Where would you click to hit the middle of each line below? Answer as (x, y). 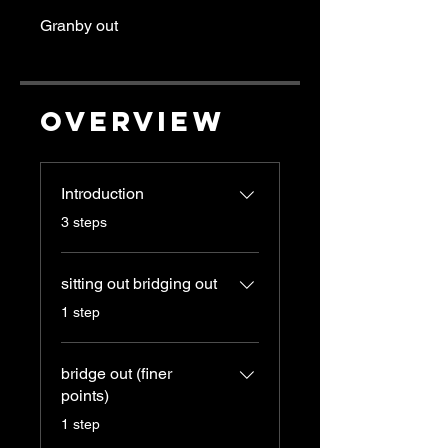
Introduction (102, 193)
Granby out (79, 25)
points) (85, 395)
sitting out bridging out (139, 283)
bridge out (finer (116, 373)
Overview (133, 121)
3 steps (84, 222)
